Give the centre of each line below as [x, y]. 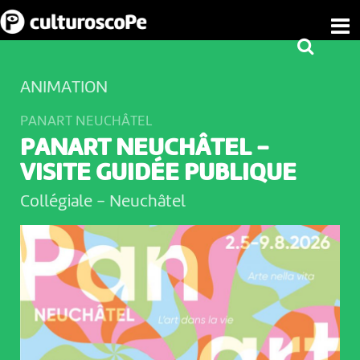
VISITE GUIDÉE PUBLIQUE [158, 174]
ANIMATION [63, 88]
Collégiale [58, 202]
